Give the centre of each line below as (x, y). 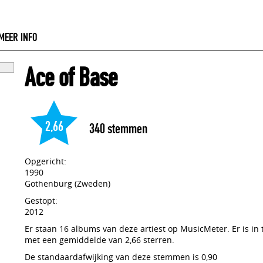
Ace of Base (71, 78)
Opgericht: (45, 161)
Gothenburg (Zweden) (68, 183)
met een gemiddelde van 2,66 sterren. (100, 240)
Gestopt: (41, 200)
